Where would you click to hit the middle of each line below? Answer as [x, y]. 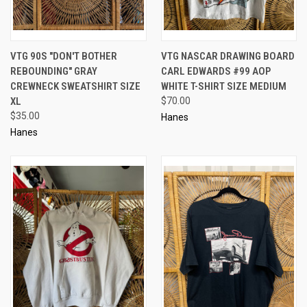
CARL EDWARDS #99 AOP [216, 71]
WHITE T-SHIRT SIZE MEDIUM [223, 86]
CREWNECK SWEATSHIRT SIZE [75, 86]
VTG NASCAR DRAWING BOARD [228, 56]
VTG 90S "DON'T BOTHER [64, 56]
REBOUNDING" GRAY [54, 71]
